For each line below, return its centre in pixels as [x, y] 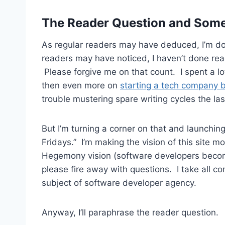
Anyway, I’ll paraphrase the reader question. [130, 213]
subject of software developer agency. [119, 183]
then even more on [81, 86]
